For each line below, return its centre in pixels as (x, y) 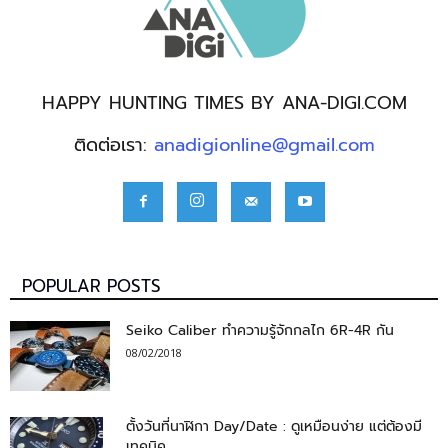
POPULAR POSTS (91, 286)
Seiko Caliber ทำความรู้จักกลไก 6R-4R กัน (260, 331)
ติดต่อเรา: (113, 145)
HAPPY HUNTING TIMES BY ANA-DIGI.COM (224, 103)
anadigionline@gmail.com (264, 145)
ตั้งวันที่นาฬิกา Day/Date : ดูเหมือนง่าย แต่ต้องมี (274, 427)
